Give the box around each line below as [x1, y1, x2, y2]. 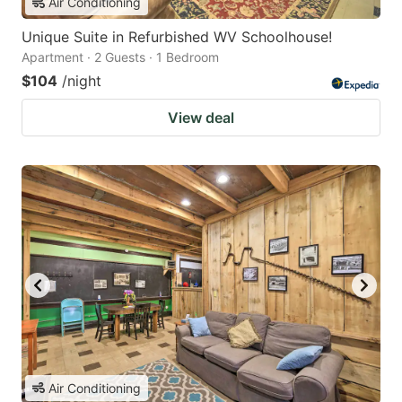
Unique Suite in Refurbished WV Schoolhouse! [22, 28, 332, 47]
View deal [168, 109, 234, 127]
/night [62, 72, 101, 91]
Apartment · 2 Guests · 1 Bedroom [22, 49, 219, 66]
